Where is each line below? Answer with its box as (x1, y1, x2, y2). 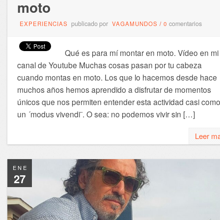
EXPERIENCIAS (19, 19, 68, 27)
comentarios (168, 19, 202, 28)
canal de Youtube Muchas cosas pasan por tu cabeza (17, 59, 202, 70)
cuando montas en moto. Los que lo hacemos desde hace (17, 71, 217, 82)
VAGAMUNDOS (111, 19, 158, 27)
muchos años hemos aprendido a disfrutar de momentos (17, 83, 211, 95)
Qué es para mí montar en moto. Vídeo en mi (64, 47, 219, 58)
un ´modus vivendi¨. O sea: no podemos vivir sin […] (17, 108, 195, 119)
